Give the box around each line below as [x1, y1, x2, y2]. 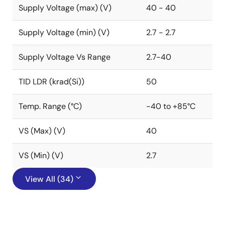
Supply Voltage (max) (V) [19, 3, 111, 13]
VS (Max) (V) [19, 126, 65, 136]
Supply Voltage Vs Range [19, 52, 110, 62]
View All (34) [25, 174, 73, 184]
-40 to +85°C [146, 101, 195, 111]
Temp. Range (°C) [19, 101, 82, 111]
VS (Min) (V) [19, 150, 63, 161]
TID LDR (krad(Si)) [19, 76, 84, 87]
